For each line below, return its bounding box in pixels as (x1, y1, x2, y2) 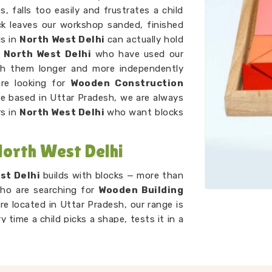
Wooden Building (98, 185, 184, 195)
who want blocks (107, 107, 184, 118)
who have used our (91, 49, 183, 59)
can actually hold (107, 34, 184, 45)
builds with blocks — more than (40, 170, 184, 181)
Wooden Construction (70, 78, 184, 89)
